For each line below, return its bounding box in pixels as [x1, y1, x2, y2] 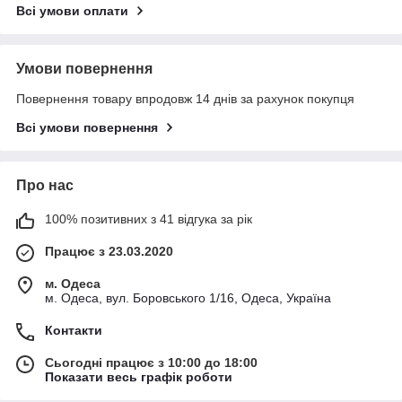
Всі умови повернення [16, 120, 158, 135]
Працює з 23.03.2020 [45, 244, 173, 259]
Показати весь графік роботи [45, 370, 232, 385]
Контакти [45, 323, 102, 338]
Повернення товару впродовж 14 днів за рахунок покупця [16, 92, 354, 107]
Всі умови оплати [16, 4, 128, 19]
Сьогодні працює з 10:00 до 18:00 [45, 355, 258, 371]
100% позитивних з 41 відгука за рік [45, 212, 252, 227]
